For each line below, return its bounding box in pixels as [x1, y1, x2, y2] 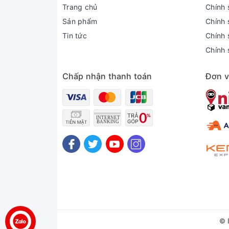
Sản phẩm [62, 17, 97, 26]
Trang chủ [62, 3, 98, 11]
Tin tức [62, 31, 87, 40]
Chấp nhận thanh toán [62, 71, 152, 81]
